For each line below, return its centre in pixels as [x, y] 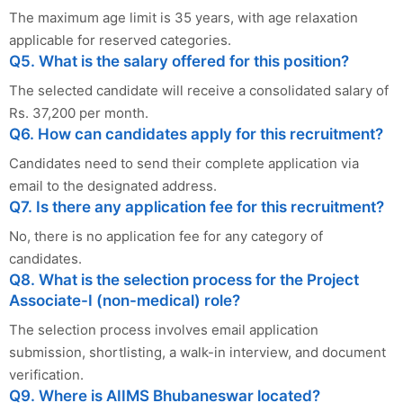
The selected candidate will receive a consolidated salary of [199, 91]
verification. [46, 375]
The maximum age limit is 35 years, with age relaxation [184, 18]
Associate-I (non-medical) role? [125, 301]
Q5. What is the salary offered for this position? [179, 62]
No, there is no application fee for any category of [166, 237]
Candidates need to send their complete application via [184, 164]
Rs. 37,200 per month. [79, 113]
